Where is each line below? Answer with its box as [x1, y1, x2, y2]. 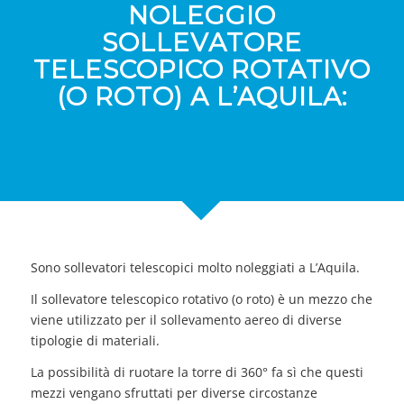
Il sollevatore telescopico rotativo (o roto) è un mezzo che [30, 290, 372, 308]
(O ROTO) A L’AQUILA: [56, 81, 347, 113]
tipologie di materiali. [30, 332, 163, 350]
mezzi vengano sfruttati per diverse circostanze [30, 383, 317, 401]
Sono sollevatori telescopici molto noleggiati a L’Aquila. [30, 259, 360, 277]
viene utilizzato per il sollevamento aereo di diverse [30, 311, 342, 329]
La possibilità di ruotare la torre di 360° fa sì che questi [30, 363, 363, 381]
